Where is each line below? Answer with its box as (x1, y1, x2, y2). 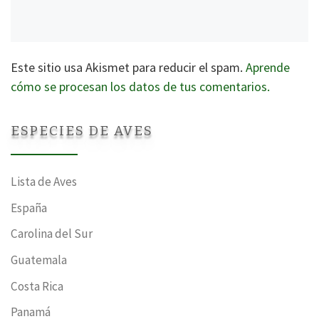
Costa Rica (11, 278, 63, 294)
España (11, 199, 47, 216)
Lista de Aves (11, 173, 77, 189)
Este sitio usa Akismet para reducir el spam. (11, 59, 246, 76)
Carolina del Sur (11, 226, 93, 242)
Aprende (246, 59, 290, 76)
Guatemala (11, 252, 67, 268)
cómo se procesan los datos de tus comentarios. (11, 78, 270, 95)
